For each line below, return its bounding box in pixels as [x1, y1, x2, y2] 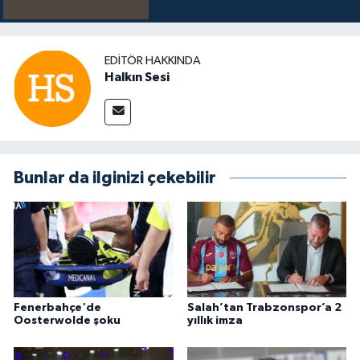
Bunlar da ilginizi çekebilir [14, 170, 216, 187]
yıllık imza [186, 314, 243, 326]
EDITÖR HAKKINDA [104, 54, 201, 67]
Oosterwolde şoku [14, 314, 121, 326]
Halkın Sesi [104, 70, 170, 84]
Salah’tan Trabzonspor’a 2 [186, 301, 342, 313]
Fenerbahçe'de [14, 301, 101, 313]
